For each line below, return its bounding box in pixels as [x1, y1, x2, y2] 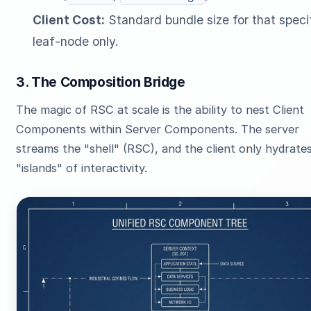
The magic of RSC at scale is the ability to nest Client [16, 103, 305, 117]
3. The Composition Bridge [16, 74, 185, 91]
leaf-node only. [32, 34, 119, 49]
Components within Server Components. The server [16, 122, 300, 136]
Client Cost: [32, 12, 105, 28]
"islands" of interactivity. [16, 161, 148, 175]
